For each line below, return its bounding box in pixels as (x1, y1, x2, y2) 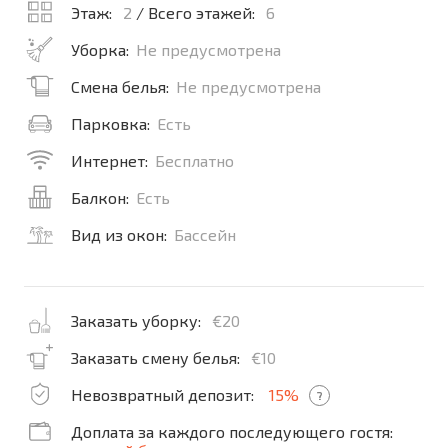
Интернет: (71, 151, 148, 170)
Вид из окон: (71, 225, 167, 244)
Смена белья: (71, 77, 169, 96)
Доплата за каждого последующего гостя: (71, 422, 393, 441)
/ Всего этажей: (132, 3, 259, 22)
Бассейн (174, 225, 236, 244)
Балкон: (71, 188, 129, 207)
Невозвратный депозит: (71, 385, 258, 404)
